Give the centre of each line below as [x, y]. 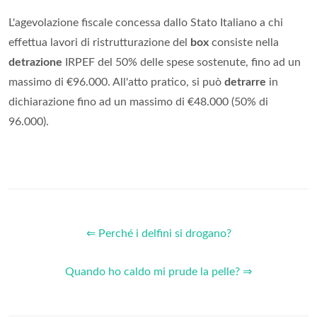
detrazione [35, 63]
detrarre [245, 82]
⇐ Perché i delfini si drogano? [158, 234]
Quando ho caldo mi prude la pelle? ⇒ [158, 272]
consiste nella [244, 43]
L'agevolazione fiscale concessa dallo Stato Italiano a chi [146, 23]
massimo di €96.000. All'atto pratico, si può [116, 82]
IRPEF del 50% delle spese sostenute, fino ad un [181, 63]
